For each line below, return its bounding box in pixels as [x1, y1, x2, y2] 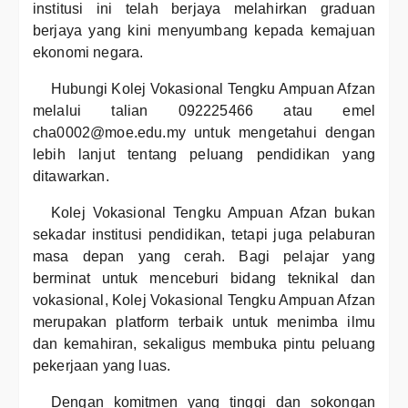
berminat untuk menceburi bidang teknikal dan [33, 270, 375, 286]
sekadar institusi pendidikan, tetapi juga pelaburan [33, 227, 375, 242]
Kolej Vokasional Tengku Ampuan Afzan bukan [51, 205, 375, 220]
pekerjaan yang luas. [33, 358, 171, 373]
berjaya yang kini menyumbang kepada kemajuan [33, 23, 375, 38]
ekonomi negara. [33, 45, 144, 60]
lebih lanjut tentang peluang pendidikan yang [33, 147, 375, 162]
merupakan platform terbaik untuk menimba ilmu [33, 314, 375, 330]
